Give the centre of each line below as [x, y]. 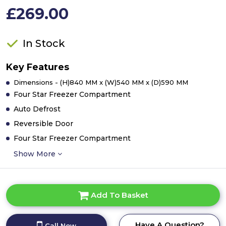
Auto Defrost [37, 109]
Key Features [38, 67]
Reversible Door [43, 124]
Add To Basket [119, 195]
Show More [36, 154]
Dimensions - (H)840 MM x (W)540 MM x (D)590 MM [101, 82]
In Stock [44, 43]
